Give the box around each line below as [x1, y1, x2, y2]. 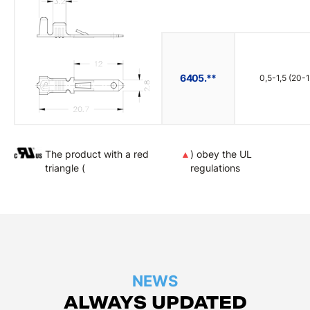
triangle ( [45, 162, 86, 174]
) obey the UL [190, 148, 253, 160]
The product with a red [45, 148, 149, 160]
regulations [190, 162, 241, 174]
